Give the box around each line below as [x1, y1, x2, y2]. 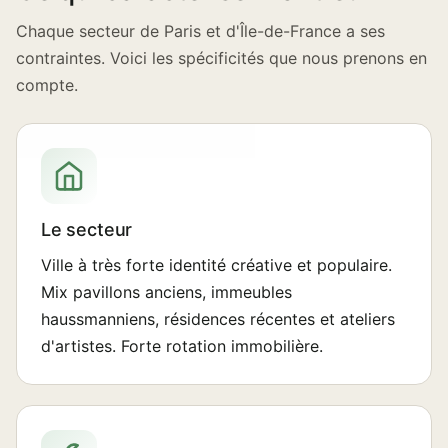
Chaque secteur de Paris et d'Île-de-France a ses [16, 21, 385, 41]
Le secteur [41, 219, 133, 240]
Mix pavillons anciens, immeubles [41, 282, 292, 302]
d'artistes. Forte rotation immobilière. [41, 336, 323, 356]
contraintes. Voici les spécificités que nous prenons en [16, 48, 427, 68]
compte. [16, 75, 78, 95]
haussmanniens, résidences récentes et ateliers [41, 309, 395, 329]
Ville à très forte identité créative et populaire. [41, 255, 392, 275]
